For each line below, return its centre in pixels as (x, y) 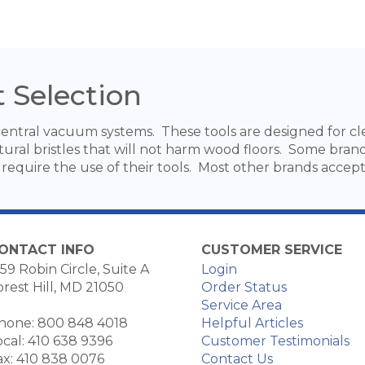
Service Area (241, 305)
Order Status (244, 287)
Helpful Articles (252, 323)
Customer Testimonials (275, 341)
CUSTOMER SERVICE (271, 250)
